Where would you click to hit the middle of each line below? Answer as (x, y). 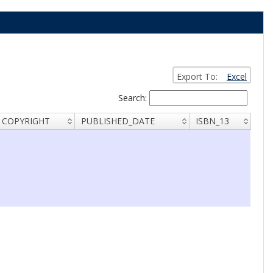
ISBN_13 (212, 121)
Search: (133, 98)
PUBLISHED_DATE (118, 121)
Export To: (197, 76)
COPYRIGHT (26, 121)
